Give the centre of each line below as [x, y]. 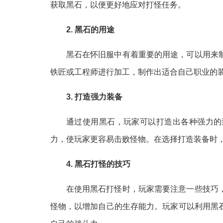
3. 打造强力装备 [94, 97]
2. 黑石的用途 [90, 29]
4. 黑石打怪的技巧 [98, 164]
